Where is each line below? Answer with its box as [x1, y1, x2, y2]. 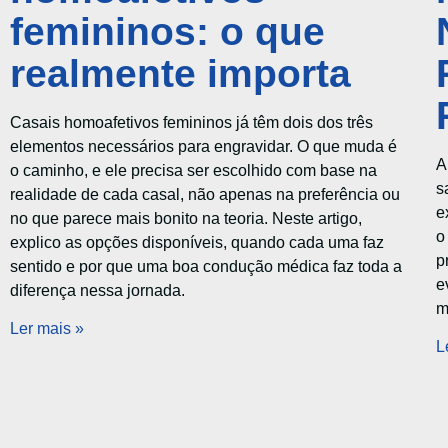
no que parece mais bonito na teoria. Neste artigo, [10, 209, 362, 227]
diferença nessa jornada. [10, 281, 185, 299]
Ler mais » [10, 320, 84, 338]
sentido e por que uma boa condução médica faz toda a [10, 257, 402, 275]
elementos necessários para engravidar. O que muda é [10, 137, 397, 155]
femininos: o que [10, 9, 325, 53]
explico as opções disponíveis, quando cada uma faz [10, 233, 384, 251]
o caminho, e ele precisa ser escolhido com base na [10, 161, 377, 179]
